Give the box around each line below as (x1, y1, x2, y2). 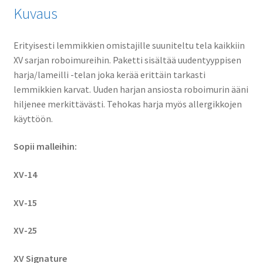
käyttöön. (13, 112, 53, 124)
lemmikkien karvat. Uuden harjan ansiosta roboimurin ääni (13, 83, 248, 95)
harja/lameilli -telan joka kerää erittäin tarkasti (13, 68, 205, 80)
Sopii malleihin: (13, 140, 77, 153)
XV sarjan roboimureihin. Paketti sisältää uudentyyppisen (13, 53, 241, 66)
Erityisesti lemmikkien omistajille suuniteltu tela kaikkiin (13, 39, 245, 51)
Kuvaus (13, 4, 58, 23)
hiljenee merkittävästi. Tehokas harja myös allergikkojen (13, 97, 242, 110)
